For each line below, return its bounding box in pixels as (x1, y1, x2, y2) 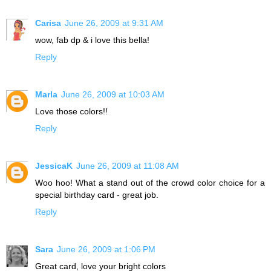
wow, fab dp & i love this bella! (35, 35, 149, 45)
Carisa (35, 18, 61, 28)
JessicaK (35, 161, 73, 171)
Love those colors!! (35, 106, 108, 117)
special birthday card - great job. (35, 190, 158, 200)
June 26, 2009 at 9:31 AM (65, 18, 163, 28)
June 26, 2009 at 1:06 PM (57, 244, 155, 255)
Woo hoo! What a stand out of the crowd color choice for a (35, 178, 265, 188)
